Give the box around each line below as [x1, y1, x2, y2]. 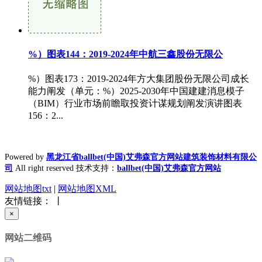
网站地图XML [58, 184, 116, 194]
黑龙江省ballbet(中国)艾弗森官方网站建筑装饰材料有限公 [46, 153, 257, 161]
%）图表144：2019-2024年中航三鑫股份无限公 [28, 49, 223, 59]
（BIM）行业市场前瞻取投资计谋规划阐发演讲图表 [28, 98, 242, 108]
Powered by [5, 153, 46, 161]
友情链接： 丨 [5, 196, 63, 206]
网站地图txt [5, 184, 51, 194]
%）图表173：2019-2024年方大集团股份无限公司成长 [28, 74, 249, 84]
